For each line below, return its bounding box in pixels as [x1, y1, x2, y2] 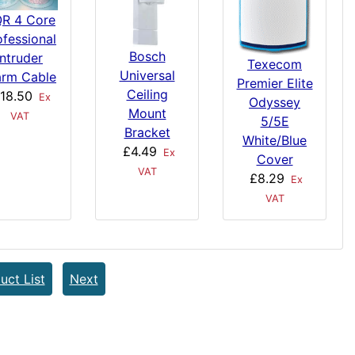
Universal [119, 67, 175, 84]
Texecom [247, 55, 302, 72]
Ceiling [126, 86, 168, 103]
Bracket [124, 124, 170, 141]
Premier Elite [236, 74, 313, 91]
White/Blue [242, 132, 307, 148]
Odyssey [249, 94, 300, 110]
